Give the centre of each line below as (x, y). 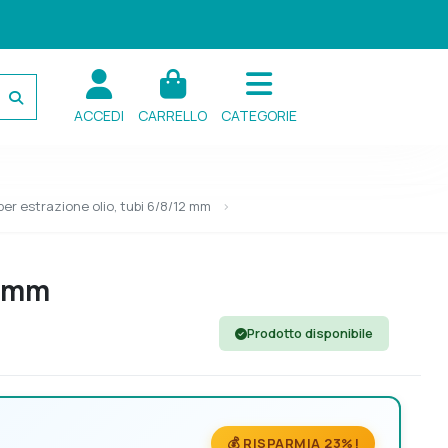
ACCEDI (99, 115)
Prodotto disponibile (310, 333)
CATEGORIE (259, 115)
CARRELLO (172, 115)
